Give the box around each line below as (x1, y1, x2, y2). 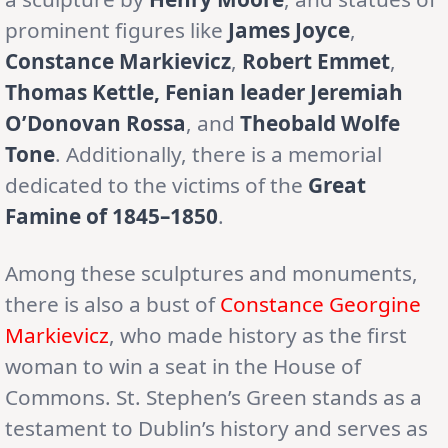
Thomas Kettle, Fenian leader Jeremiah (5, 77, 403, 106)
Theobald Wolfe (240, 108, 400, 137)
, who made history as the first (109, 320, 407, 349)
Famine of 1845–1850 (5, 201, 218, 230)
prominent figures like (5, 15, 228, 44)
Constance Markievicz (5, 46, 231, 75)
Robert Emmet (242, 46, 390, 75)
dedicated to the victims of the (5, 170, 308, 199)
